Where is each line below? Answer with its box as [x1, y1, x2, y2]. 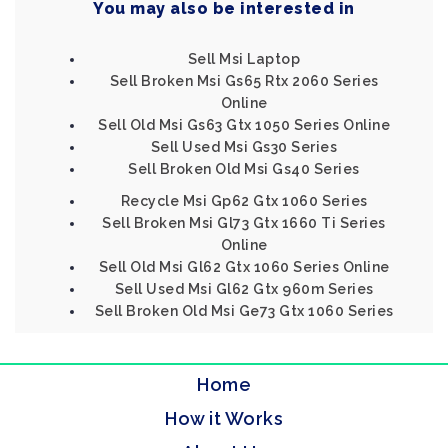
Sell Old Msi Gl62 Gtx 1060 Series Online [98, 259, 390, 275]
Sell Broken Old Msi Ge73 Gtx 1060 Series [94, 303, 394, 319]
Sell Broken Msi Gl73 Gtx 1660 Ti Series [102, 215, 386, 231]
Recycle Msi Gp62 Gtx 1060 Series [120, 193, 368, 209]
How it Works [165, 408, 283, 429]
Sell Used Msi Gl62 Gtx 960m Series [114, 281, 374, 297]
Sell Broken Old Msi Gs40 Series [128, 161, 360, 177]
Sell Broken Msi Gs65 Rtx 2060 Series [109, 73, 379, 89]
